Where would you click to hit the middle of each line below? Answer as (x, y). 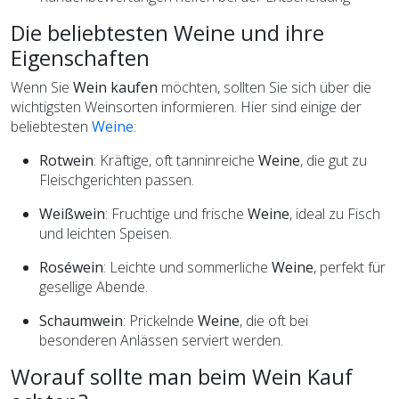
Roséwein (71, 267)
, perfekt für (350, 267)
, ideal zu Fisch (335, 213)
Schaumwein (81, 320)
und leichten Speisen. (106, 233)
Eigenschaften (80, 57)
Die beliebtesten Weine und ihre (167, 33)
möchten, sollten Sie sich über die (265, 87)
